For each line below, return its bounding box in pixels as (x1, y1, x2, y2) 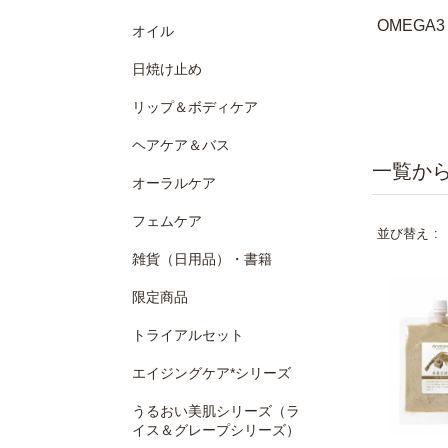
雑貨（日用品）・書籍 (132, 251, 272, 267)
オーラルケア (132, 175, 216, 191)
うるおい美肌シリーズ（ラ (132, 403, 300, 419)
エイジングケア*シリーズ (132, 365, 291, 381)
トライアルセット (132, 327, 244, 343)
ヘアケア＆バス (132, 137, 230, 153)
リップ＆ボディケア (132, 99, 258, 115)
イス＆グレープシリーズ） (132, 422, 300, 438)
